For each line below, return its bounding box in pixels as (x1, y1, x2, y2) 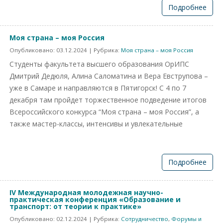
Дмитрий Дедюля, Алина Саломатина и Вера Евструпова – (9, 71, 208, 81)
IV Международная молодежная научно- (9, 188, 163, 197)
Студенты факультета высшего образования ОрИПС (9, 59, 189, 69)
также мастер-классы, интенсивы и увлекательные (9, 119, 183, 128)
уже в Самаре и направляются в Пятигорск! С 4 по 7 (9, 83, 186, 93)
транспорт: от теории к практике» (9, 202, 141, 211)
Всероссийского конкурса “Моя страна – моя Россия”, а (9, 107, 199, 116)
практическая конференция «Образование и (9, 195, 181, 204)
